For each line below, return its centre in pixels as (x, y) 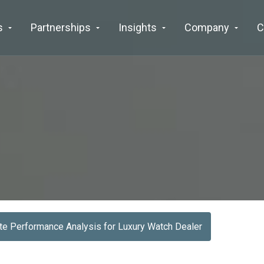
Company (207, 27)
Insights (138, 27)
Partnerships (61, 27)
